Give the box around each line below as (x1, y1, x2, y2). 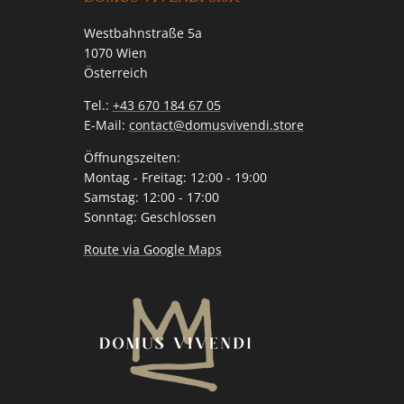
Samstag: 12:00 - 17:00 (83, 188, 219, 207)
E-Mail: (83, 116, 129, 134)
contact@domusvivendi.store (128, 116, 304, 134)
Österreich (83, 64, 148, 82)
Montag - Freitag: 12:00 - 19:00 (83, 169, 267, 187)
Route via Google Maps (83, 241, 222, 259)
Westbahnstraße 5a (83, 24, 202, 42)
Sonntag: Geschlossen (83, 208, 216, 226)
